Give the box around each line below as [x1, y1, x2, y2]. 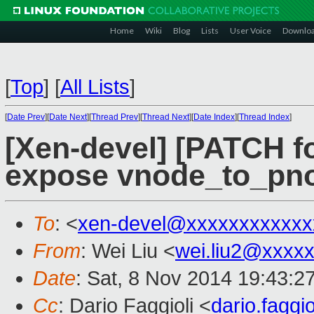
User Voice [230, 25, 271, 36]
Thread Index [239, 112, 289, 122]
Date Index [193, 112, 235, 122]
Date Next [49, 112, 87, 122]
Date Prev [7, 112, 45, 122]
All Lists [60, 76, 130, 98]
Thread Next [142, 112, 189, 122]
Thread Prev [91, 112, 138, 122]
